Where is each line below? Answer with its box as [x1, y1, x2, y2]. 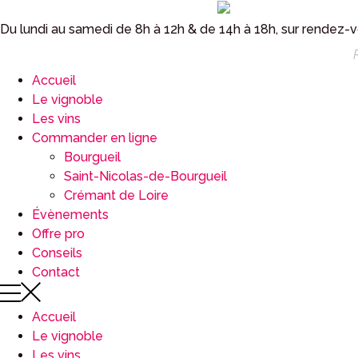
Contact [32, 264, 80, 280]
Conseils [32, 245, 82, 261]
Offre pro [32, 225, 85, 241]
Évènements [32, 206, 109, 222]
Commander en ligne [32, 129, 157, 145]
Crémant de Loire [64, 187, 169, 203]
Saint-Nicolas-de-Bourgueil [64, 168, 227, 184]
